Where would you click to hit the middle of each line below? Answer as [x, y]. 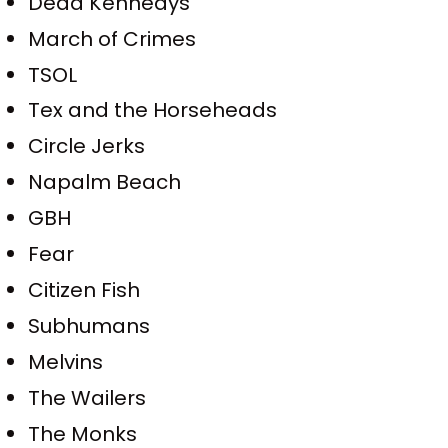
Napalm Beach [105, 182]
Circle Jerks [87, 146]
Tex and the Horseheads [153, 110]
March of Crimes [112, 38]
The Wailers [87, 397]
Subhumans [89, 325]
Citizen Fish [84, 289]
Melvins [66, 361]
